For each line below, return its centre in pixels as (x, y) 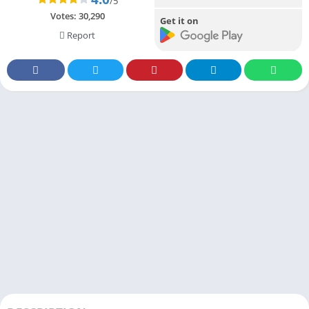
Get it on (179, 20)
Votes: (64, 16)
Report (80, 35)
